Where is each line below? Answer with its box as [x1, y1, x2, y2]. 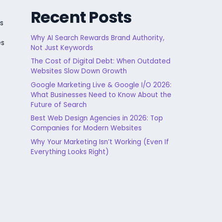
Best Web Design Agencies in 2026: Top [30, 113, 163, 123]
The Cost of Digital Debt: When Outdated [30, 56, 170, 66]
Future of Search [30, 100, 87, 110]
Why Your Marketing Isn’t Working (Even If [30, 137, 169, 147]
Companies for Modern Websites [30, 123, 142, 133]
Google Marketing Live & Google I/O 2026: [30, 80, 171, 90]
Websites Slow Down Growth [30, 66, 127, 76]
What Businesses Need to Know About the [30, 90, 171, 100]
